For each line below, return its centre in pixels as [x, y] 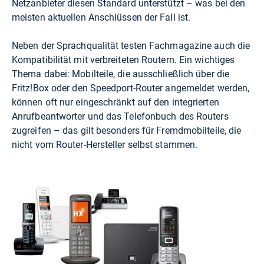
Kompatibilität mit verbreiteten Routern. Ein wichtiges [123, 60]
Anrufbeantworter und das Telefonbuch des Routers [120, 117]
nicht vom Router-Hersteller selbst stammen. [105, 145]
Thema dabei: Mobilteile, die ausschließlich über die [121, 74]
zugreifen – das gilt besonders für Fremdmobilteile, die [127, 131]
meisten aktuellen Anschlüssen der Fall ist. [101, 18]
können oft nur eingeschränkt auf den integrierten [115, 103]
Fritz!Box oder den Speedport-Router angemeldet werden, [131, 88]
